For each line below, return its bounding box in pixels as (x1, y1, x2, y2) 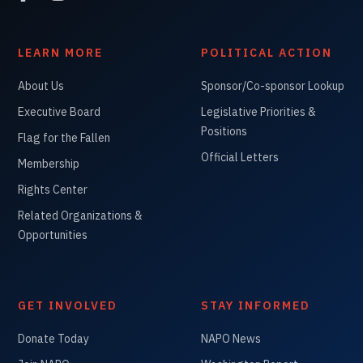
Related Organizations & (18, 207, 143, 223)
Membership (18, 156, 80, 171)
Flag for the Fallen (18, 130, 111, 145)
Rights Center (18, 181, 88, 197)
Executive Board (18, 104, 101, 119)
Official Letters (201, 149, 279, 164)
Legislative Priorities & (201, 104, 316, 119)
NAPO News (201, 331, 261, 346)
